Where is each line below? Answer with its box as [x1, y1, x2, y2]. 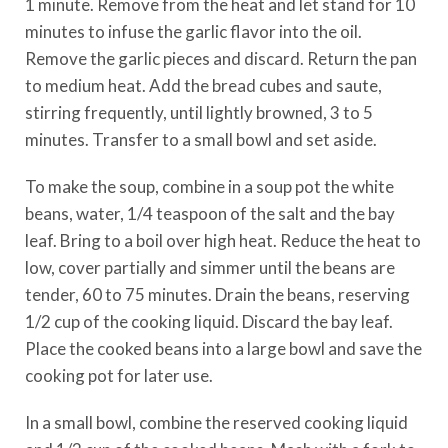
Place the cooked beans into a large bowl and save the [25, 338, 422, 359]
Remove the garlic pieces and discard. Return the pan [25, 48, 417, 69]
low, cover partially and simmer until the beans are [25, 257, 395, 278]
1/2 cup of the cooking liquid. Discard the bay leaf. [25, 311, 393, 332]
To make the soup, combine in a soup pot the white [25, 176, 394, 197]
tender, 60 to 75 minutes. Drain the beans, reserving [25, 284, 410, 305]
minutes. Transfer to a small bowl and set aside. [25, 129, 377, 150]
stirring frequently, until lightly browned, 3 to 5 [25, 102, 373, 123]
